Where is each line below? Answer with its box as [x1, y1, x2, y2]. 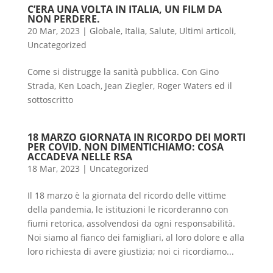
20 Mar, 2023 [27, 24, 80, 37]
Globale [89, 24, 121, 37]
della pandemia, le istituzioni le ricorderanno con [27, 203, 229, 215]
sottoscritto [27, 93, 73, 105]
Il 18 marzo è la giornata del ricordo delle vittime [27, 189, 226, 201]
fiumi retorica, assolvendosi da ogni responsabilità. [27, 217, 235, 229]
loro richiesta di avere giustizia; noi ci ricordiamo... [27, 245, 234, 257]
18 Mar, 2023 [27, 162, 80, 174]
